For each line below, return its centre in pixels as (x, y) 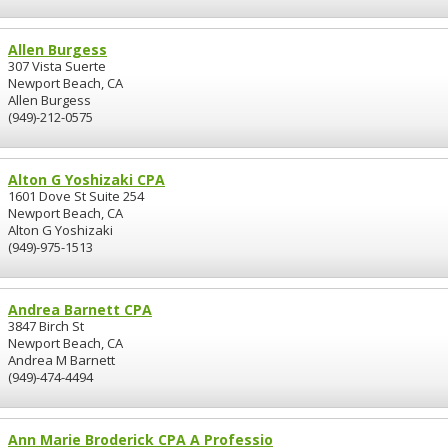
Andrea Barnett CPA (80, 309)
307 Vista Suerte (57, 66)
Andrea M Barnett (61, 360)
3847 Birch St (46, 326)
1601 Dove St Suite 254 (76, 196)
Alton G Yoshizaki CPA (86, 179)
